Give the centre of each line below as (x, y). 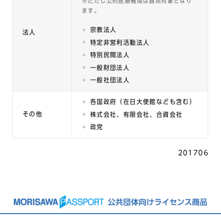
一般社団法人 (110, 80)
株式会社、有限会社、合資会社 (136, 114)
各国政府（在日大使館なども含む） (143, 102)
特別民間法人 (110, 55)
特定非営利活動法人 (120, 42)
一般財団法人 (110, 68)
